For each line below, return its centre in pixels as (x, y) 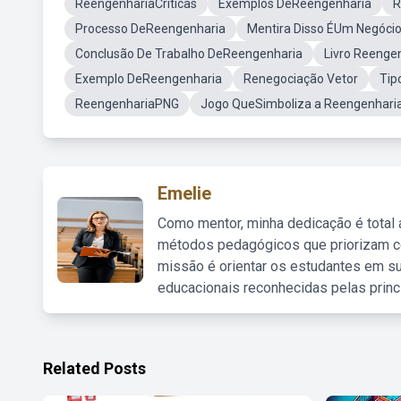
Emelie (184, 193)
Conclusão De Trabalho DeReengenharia (189, 54)
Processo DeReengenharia (150, 29)
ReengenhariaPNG (127, 104)
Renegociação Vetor (301, 79)
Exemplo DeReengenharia (149, 79)
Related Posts (94, 368)
